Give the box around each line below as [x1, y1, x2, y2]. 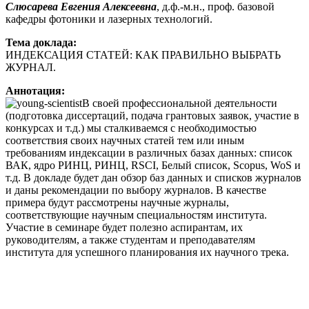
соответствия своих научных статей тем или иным [6, 134, 244, 147]
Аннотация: [6, 85, 65, 97]
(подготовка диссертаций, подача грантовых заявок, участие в [6, 110, 299, 122]
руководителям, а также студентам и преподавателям [6, 234, 255, 246]
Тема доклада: [6, 37, 77, 49]
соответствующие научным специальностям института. [6, 209, 267, 221]
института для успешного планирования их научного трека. [6, 246, 289, 259]
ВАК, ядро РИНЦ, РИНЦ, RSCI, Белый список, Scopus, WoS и [6, 159, 301, 172]
